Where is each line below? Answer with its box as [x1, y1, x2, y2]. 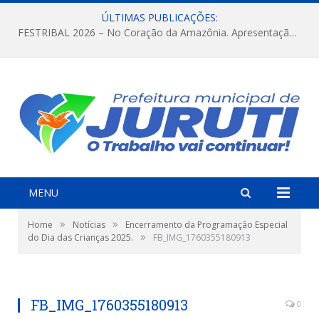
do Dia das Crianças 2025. [28, 231, 133, 244]
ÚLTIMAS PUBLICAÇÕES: [101, 11, 218, 24]
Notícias [73, 218, 105, 231]
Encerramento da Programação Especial [125, 218, 288, 231]
